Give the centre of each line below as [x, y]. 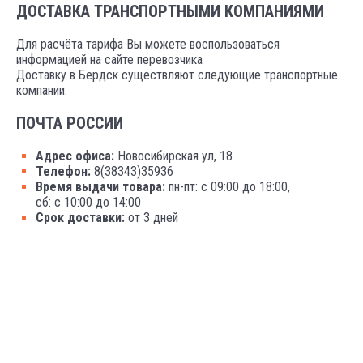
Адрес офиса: [75, 156]
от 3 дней [152, 217]
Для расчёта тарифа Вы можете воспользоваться [148, 44]
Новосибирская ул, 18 [173, 156]
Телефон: [63, 171]
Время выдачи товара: [100, 186]
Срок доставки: [80, 217]
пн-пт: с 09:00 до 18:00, [228, 186]
